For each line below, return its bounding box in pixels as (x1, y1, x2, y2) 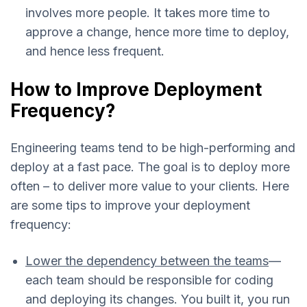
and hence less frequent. (25, 44, 164, 59)
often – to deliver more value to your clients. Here (10, 178, 289, 193)
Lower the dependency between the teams (25, 253, 269, 268)
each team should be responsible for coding (25, 272, 273, 287)
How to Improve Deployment (10, 78, 262, 100)
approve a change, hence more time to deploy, (25, 25, 289, 40)
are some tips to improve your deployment (10, 197, 250, 212)
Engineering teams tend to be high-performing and (10, 140, 295, 155)
